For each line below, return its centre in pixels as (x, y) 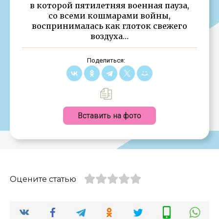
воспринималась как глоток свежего (109, 26)
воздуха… (109, 36)
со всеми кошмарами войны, (109, 15)
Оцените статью (43, 179)
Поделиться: (106, 60)
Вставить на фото (109, 115)
